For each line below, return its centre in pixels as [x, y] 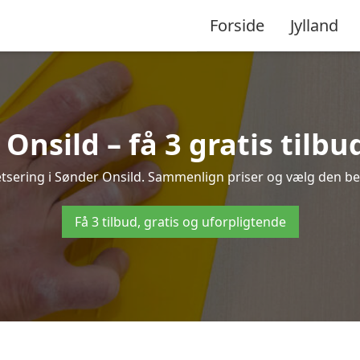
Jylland [314, 25]
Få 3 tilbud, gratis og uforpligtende [180, 222]
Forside [237, 25]
